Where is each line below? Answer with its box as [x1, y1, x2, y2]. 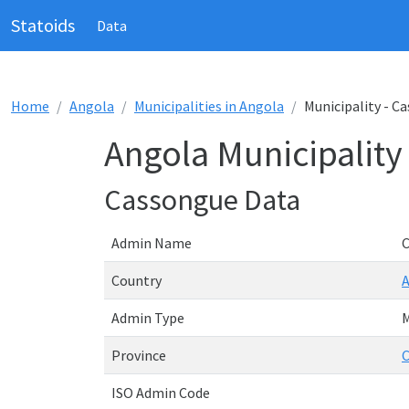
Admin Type [111, 309, 184, 327]
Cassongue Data [104, 182, 300, 218]
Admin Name [111, 234, 192, 252]
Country [111, 271, 162, 289]
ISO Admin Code [111, 383, 210, 402]
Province [111, 346, 166, 364]
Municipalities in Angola [134, 97, 284, 115]
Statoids [11, 14, 75, 37]
